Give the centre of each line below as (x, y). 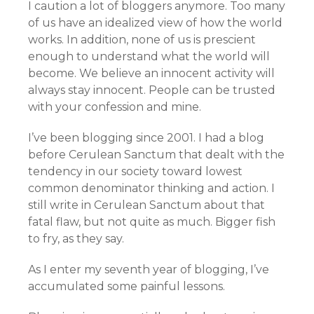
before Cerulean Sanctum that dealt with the (156, 155)
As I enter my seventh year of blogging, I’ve (149, 269)
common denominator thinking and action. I (151, 188)
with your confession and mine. (115, 107)
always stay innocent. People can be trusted (152, 90)
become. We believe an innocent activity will (151, 73)
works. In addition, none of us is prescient (142, 40)
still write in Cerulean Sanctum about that (146, 205)
